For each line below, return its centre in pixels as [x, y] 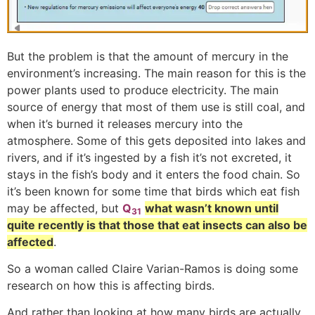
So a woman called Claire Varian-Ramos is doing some [153, 268]
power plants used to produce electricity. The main [143, 90]
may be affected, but [65, 208]
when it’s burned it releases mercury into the [125, 123]
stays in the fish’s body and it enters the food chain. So [154, 174]
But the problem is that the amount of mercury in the [148, 56]
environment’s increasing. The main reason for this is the [156, 73]
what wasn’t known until [212, 208]
